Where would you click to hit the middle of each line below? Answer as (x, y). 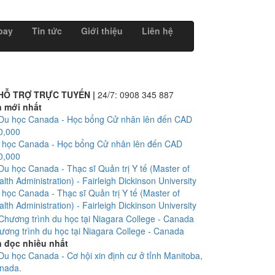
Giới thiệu (102, 31)
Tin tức (47, 31)
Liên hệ (157, 31)
